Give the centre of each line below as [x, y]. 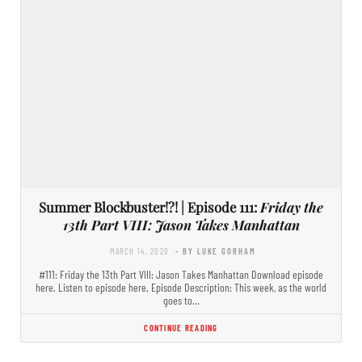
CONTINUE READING [181, 327]
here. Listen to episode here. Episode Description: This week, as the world [181, 287]
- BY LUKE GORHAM [216, 250]
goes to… [181, 300]
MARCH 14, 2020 [140, 250]
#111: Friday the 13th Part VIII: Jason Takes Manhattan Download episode [181, 274]
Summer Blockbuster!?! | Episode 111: [149, 206]
